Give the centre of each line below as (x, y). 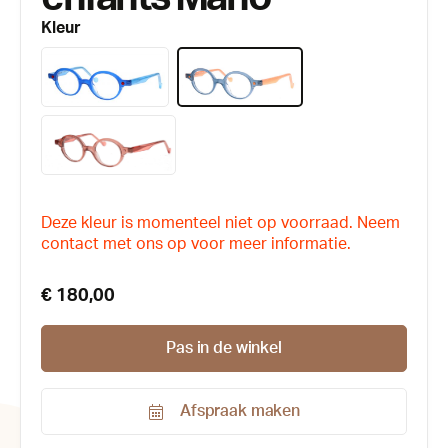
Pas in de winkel (224, 348)
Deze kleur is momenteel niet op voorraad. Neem (220, 223)
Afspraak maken (240, 411)
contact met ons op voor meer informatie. (196, 244)
